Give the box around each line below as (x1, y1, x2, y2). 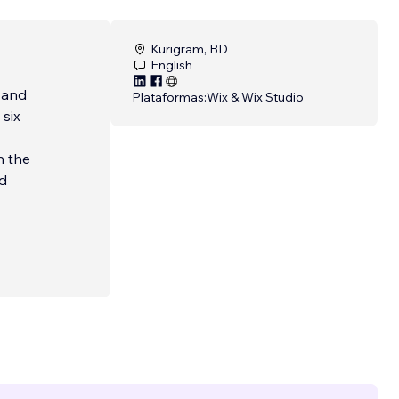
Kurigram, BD (151, 41, 228, 58)
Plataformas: (132, 89, 207, 106)
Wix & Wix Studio (207, 89, 304, 106)
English (151, 57, 192, 74)
